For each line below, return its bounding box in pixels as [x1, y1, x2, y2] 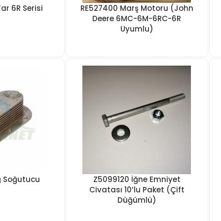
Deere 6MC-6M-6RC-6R [92, 13, 182, 24]
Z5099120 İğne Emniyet [93, 174, 181, 184]
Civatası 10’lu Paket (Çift [89, 184, 184, 195]
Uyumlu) [120, 24, 153, 34]
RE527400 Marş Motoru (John [80, 3, 193, 13]
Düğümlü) [117, 195, 156, 205]
